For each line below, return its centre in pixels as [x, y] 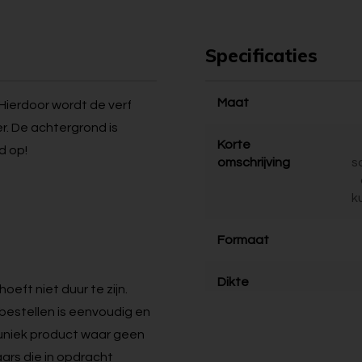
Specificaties [261, 55]
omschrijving [254, 162]
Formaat [243, 240]
